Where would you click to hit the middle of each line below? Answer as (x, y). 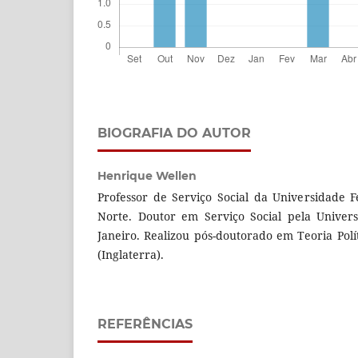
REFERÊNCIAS (145, 324)
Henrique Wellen (147, 175)
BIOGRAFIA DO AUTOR (174, 133)
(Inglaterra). (131, 254)
